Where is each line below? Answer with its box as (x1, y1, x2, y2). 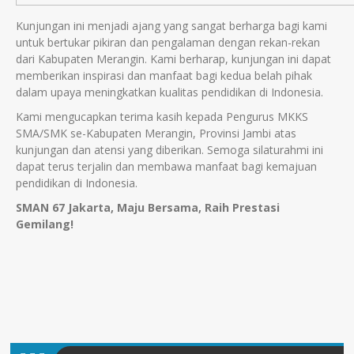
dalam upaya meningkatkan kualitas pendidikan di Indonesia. (16, 85, 323, 100)
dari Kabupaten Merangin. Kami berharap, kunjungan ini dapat (16, 51, 331, 66)
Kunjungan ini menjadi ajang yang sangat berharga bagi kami (16, 18, 327, 33)
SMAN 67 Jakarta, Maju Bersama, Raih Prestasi (16, 200, 280, 215)
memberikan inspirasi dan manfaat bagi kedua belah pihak (16, 68, 312, 83)
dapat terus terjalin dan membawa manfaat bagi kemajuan (16, 159, 317, 174)
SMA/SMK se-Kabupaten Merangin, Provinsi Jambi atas (16, 126, 296, 141)
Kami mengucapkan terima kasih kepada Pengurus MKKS (16, 109, 308, 124)
